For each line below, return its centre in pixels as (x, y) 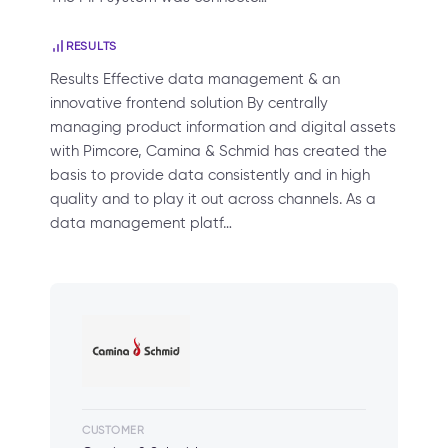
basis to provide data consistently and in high (210, 175)
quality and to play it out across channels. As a (213, 199)
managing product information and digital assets (223, 127)
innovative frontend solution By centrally (189, 103)
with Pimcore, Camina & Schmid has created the (218, 151)
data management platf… (141, 223)
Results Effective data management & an (195, 79)
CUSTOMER (113, 430)
